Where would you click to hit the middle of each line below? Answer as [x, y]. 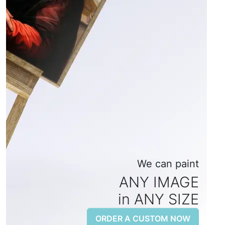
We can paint [168, 163]
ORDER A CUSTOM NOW [143, 218]
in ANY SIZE [158, 199]
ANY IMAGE [159, 182]
